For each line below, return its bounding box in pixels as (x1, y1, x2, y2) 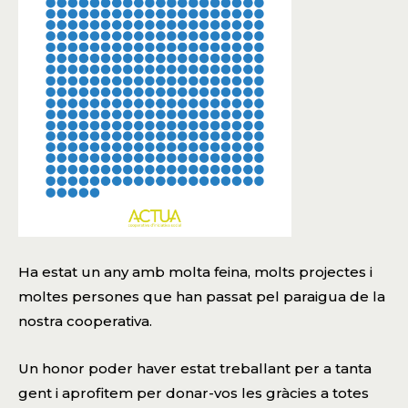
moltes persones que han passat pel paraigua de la (18, 288, 385, 306)
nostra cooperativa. (18, 312, 152, 331)
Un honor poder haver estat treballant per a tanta (18, 360, 372, 378)
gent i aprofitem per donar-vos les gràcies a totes (18, 384, 369, 403)
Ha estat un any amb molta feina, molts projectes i (18, 263, 372, 281)
